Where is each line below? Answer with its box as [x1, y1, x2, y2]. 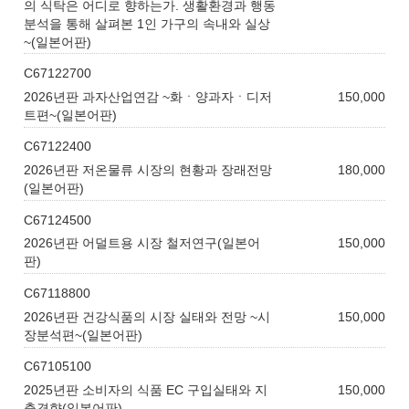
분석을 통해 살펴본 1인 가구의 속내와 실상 [24, 16, 271, 31]
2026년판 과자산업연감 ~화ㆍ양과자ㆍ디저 [24, 89, 273, 104]
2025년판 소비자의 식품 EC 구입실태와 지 [24, 383, 268, 398]
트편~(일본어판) [24, 107, 118, 122]
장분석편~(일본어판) [24, 327, 143, 342]
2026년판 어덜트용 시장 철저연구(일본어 [24, 236, 261, 251]
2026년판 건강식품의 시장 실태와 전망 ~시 [24, 309, 271, 324]
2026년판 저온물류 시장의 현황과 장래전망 [24, 163, 273, 178]
